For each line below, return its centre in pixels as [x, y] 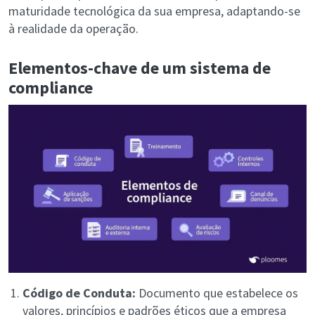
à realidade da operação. [73, 28]
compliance [51, 87]
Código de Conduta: [79, 292]
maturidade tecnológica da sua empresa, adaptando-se [154, 11]
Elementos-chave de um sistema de [140, 67]
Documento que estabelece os [217, 292]
